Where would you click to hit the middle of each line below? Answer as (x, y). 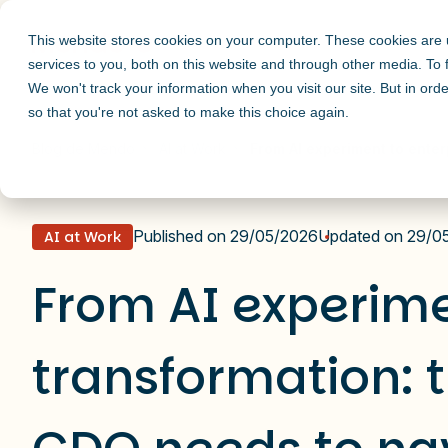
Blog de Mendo (83, 148)
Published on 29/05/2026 (225, 236)
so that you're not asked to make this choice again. (188, 112)
